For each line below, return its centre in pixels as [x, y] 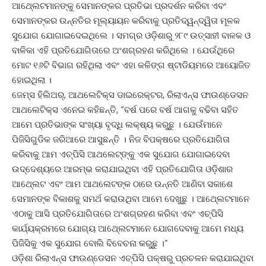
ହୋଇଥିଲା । [32, 80]
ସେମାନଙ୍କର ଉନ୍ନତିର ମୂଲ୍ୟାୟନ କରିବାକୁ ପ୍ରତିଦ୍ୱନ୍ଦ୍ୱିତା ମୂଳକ [126, 20]
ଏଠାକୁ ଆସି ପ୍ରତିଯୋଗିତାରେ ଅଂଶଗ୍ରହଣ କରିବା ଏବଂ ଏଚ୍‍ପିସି [118, 213]
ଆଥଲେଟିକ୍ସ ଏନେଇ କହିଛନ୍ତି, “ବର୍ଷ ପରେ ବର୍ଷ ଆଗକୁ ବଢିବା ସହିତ [125, 110]
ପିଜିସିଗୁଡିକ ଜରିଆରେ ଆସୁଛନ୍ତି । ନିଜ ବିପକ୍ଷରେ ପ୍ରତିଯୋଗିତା [121, 139]
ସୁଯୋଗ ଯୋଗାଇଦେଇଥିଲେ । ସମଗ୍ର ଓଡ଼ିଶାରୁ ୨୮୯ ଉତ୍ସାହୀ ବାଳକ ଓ [131, 35]
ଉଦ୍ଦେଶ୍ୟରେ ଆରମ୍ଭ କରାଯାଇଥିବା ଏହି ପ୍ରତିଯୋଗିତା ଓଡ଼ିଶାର [122, 169]
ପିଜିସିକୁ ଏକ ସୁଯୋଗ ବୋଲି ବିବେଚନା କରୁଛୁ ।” [90, 243]
